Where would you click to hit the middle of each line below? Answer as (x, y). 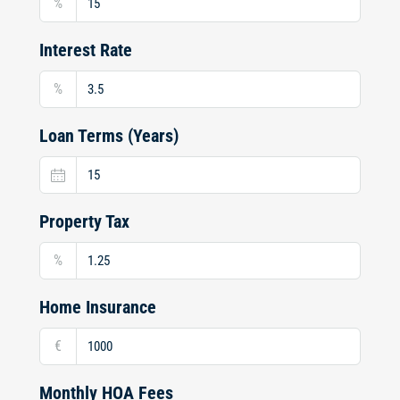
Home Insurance (98, 307)
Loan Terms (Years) (109, 136)
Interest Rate (86, 50)
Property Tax (84, 221)
